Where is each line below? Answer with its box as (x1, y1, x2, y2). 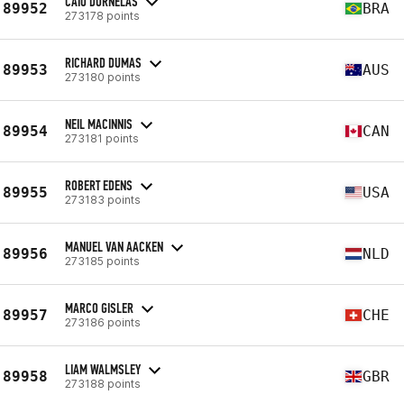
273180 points (65, 69, 141, 84)
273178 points (65, 8, 140, 23)
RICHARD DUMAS (65, 53, 142, 71)
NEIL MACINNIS (65, 115, 133, 133)
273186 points (65, 315, 141, 329)
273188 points (65, 376, 141, 390)
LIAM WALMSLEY (65, 360, 141, 378)
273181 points (65, 131, 139, 145)
